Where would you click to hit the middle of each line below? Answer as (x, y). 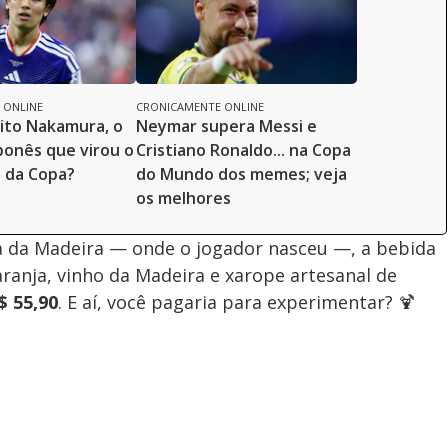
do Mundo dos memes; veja (241, 173)
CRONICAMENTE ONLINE (200, 106)
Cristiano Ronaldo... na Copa (243, 149)
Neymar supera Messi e (226, 125)
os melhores (183, 197)
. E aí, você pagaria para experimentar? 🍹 (237, 301)
